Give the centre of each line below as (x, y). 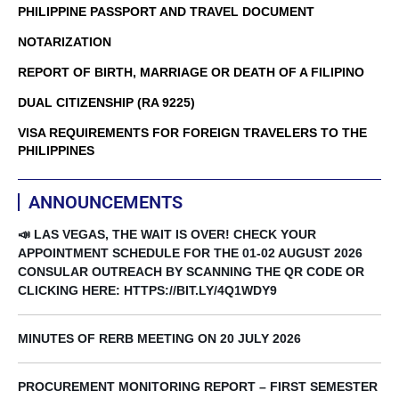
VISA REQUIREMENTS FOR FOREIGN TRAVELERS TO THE (192, 133)
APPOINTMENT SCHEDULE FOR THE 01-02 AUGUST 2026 (190, 253)
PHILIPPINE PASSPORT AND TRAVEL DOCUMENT (166, 12)
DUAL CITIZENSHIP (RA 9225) (106, 103)
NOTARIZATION (65, 42)
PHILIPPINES (56, 151)
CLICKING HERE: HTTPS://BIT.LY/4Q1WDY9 (147, 291)
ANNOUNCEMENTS (106, 203)
